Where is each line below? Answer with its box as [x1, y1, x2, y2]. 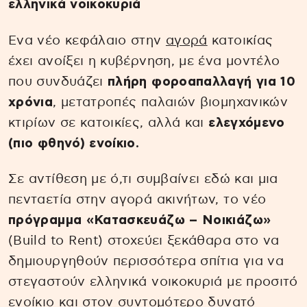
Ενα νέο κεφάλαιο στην [8, 34, 166, 47]
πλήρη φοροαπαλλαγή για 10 [108, 75, 296, 88]
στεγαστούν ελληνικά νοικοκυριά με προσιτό [8, 275, 298, 289]
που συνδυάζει [8, 75, 108, 88]
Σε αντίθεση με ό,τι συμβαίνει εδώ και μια [8, 173, 278, 186]
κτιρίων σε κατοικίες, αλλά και [8, 116, 209, 130]
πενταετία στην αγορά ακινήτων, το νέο [8, 193, 267, 207]
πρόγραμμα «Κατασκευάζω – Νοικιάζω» [8, 214, 271, 228]
